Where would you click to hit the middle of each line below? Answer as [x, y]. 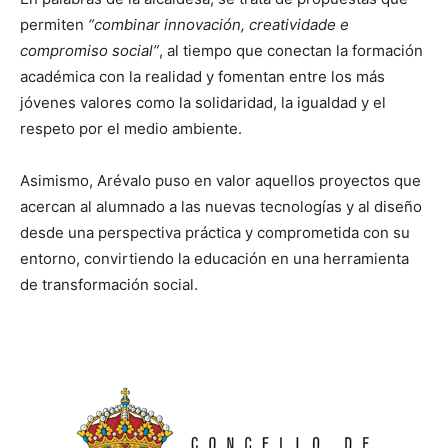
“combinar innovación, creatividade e [218, 24]
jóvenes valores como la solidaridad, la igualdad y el [203, 102]
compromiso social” [89, 50]
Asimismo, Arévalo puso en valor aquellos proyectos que [220, 180]
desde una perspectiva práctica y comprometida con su [215, 232]
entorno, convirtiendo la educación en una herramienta [214, 258]
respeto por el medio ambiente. [131, 128]
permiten [54, 24]
